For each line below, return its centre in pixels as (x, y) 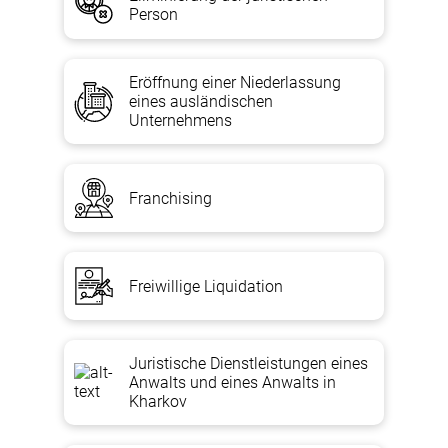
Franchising (170, 198)
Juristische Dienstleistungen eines (248, 363)
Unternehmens (180, 120)
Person (153, 14)
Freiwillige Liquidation (206, 286)
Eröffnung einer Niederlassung (235, 82)
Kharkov (158, 401)
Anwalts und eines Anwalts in (232, 382)
